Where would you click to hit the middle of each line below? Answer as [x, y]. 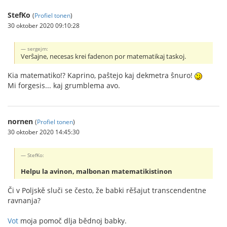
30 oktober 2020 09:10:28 [44, 25]
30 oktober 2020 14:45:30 [44, 131]
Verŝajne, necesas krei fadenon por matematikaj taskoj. [104, 56]
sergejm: [38, 48]
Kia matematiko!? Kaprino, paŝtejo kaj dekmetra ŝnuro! [101, 75]
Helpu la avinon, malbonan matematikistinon [97, 171]
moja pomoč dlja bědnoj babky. [72, 220]
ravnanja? [24, 200]
